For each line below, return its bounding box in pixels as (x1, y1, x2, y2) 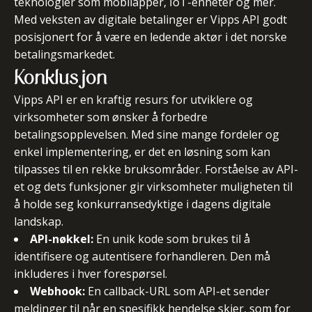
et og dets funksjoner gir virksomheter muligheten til (14, 179, 292, 194)
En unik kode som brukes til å (93, 231, 250, 247)
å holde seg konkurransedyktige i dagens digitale (14, 196, 271, 212)
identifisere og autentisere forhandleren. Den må (14, 249, 270, 264)
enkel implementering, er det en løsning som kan (14, 144, 270, 159)
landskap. (14, 214, 63, 229)
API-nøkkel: (30, 231, 93, 247)
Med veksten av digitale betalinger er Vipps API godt (14, 12, 287, 27)
